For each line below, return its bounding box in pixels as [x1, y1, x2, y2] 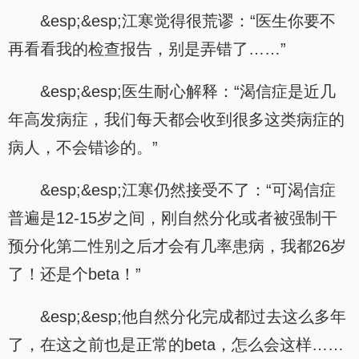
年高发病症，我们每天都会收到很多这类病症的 [8, 111, 345, 128]
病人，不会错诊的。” [8, 139, 158, 156]
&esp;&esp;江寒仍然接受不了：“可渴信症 [40, 181, 336, 199]
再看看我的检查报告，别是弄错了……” [8, 40, 286, 58]
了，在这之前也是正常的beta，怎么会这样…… [8, 336, 344, 353]
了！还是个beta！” [8, 265, 141, 283]
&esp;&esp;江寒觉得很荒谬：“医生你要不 [40, 12, 336, 30]
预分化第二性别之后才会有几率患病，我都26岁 [8, 237, 346, 255]
